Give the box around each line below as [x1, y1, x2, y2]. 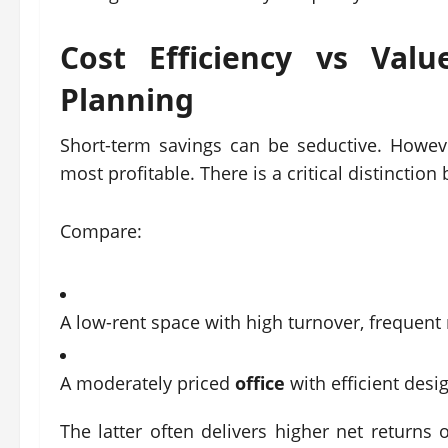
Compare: [60, 219, 142, 243]
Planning [60, 79, 194, 120]
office [235, 371, 290, 395]
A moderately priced [60, 371, 235, 395]
